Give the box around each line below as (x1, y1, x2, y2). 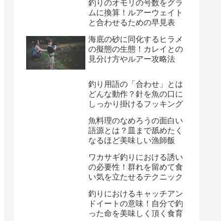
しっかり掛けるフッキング (88, 100, 183, 109)
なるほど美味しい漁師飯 (88, 136, 175, 145)
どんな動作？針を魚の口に (88, 90, 183, 99)
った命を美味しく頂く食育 (88, 209, 183, 218)
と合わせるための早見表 (88, 18, 175, 27)
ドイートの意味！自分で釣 (88, 199, 183, 208)
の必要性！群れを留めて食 (88, 163, 183, 172)
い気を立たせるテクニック (88, 173, 183, 182)
